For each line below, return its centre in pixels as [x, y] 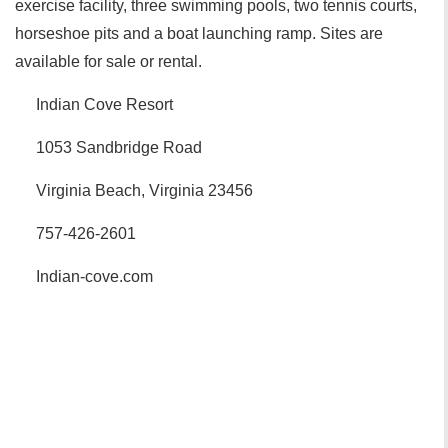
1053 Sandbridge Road [119, 147]
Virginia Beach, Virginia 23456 [144, 190]
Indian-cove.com [94, 276]
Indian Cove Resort [104, 104]
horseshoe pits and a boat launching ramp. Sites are [199, 33]
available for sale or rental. [108, 61]
